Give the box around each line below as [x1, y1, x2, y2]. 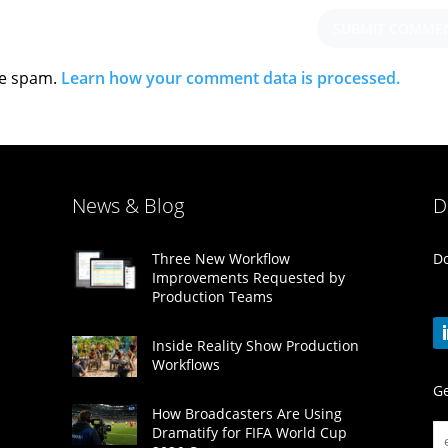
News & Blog [71, 191, 184, 219]
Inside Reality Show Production [151, 336, 359, 356]
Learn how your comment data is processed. [60, 67, 400, 90]
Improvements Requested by [151, 268, 345, 288]
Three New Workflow [151, 249, 290, 269]
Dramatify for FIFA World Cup [151, 423, 347, 443]
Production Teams [151, 287, 273, 307]
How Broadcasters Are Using [151, 404, 342, 424]
